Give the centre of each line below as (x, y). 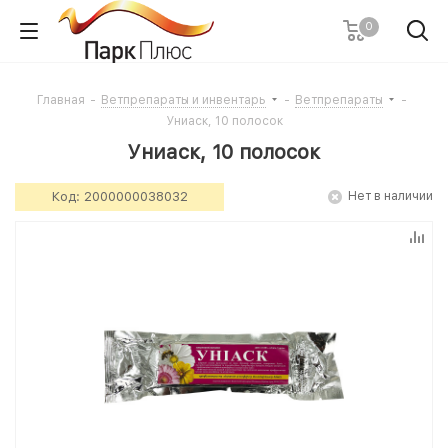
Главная (60, 100)
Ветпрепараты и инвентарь (183, 100)
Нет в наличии (390, 196)
